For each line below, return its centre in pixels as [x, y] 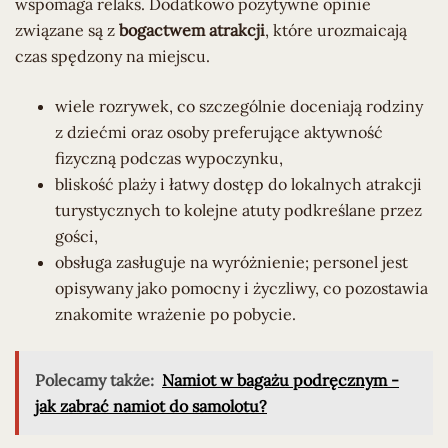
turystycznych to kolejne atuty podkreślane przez [238, 210]
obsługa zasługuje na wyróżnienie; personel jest [231, 262]
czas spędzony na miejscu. [112, 56]
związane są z [67, 30]
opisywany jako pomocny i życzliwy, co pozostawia [241, 288]
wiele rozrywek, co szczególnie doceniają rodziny [239, 106]
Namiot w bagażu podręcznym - [280, 380]
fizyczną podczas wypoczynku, [169, 158]
